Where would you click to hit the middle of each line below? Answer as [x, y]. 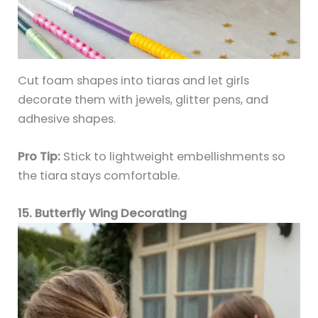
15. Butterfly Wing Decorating [103, 214]
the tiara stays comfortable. [99, 175]
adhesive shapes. [67, 119]
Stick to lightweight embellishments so [173, 156]
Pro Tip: [39, 156]
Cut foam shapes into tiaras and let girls [134, 80]
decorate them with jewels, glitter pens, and [143, 99]
